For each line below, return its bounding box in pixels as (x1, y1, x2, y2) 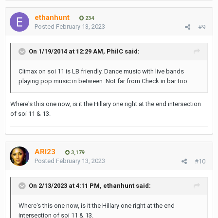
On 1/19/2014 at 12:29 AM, (29, 47, 107, 55)
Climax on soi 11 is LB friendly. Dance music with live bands (18, 68, 184, 75)
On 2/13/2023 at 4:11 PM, (29, 182, 103, 189)
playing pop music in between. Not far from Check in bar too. (18, 77, 189, 85)
